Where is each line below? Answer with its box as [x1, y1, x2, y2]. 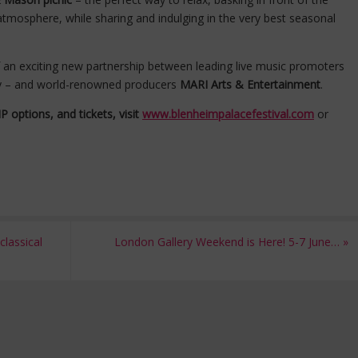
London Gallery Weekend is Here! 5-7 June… [114, 234, 343, 250]
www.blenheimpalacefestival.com [142, 106, 314, 122]
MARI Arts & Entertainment [180, 77, 320, 93]
